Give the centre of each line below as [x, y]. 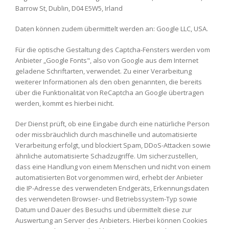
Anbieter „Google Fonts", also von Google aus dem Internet [107, 60]
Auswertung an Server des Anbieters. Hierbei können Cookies [111, 220]
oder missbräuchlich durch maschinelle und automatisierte [106, 134]
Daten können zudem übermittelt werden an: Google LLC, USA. [112, 29]
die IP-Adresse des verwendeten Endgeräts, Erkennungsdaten [112, 188]
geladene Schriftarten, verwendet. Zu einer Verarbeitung [104, 71]
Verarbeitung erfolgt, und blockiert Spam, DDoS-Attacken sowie [113, 145]
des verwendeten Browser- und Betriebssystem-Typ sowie [106, 199]
